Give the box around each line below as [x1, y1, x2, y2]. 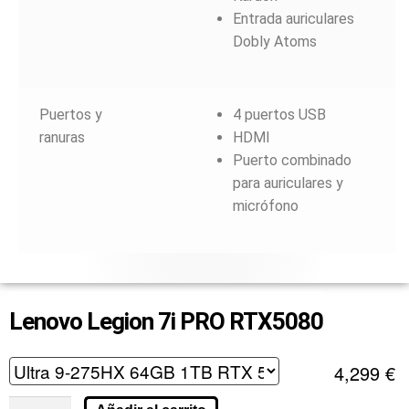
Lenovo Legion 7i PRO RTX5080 [9, 307, 323, 335]
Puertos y [38, 105, 102, 123]
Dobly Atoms [232, 32, 317, 50]
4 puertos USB [232, 105, 326, 123]
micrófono [232, 196, 299, 215]
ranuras [38, 128, 85, 146]
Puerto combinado [232, 151, 351, 169]
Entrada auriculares [232, 9, 354, 27]
